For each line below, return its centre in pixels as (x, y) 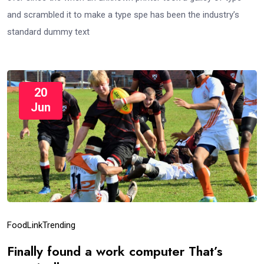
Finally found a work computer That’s (115, 251)
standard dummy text (48, 32)
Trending (59, 225)
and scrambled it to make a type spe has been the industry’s (123, 14)
